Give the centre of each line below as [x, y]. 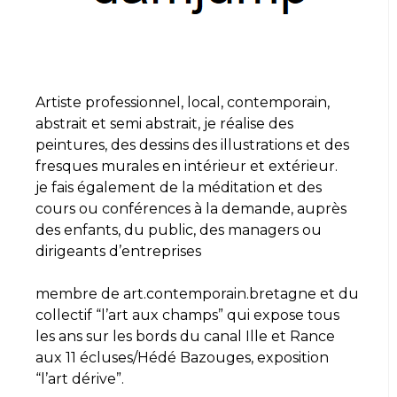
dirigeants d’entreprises [118, 251]
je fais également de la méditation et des [179, 187]
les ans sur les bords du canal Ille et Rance [185, 336]
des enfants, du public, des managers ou [179, 230]
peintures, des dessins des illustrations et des [192, 144]
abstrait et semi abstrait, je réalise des [164, 123]
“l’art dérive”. [80, 378]
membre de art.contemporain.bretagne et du [197, 293]
